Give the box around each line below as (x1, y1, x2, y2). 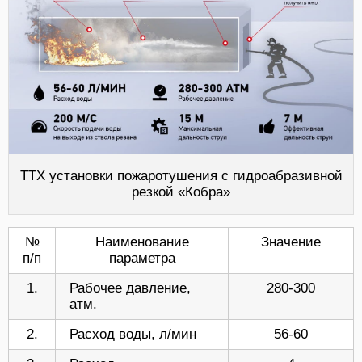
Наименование (95, 234, 189, 250)
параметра (108, 250, 175, 266)
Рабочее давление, (69, 280, 191, 296)
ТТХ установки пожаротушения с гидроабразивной (19, 167, 343, 183)
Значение (261, 234, 321, 250)
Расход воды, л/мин (69, 326, 196, 342)
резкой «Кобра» (132, 183, 230, 200)
